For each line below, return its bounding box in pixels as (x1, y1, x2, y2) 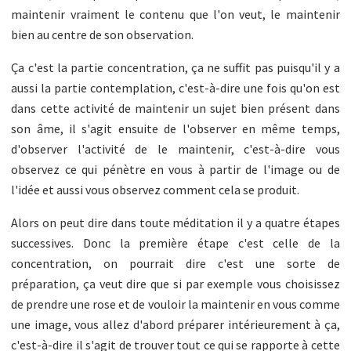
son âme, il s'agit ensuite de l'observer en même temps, (11, 120, 340, 136)
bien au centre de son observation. (11, 26, 194, 42)
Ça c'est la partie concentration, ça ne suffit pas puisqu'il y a (11, 59, 340, 75)
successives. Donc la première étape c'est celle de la (11, 234, 340, 251)
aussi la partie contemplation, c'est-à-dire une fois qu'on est (11, 79, 340, 96)
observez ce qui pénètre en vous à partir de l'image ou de (11, 161, 340, 177)
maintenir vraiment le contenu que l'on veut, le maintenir (11, 5, 340, 22)
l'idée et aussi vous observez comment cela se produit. (11, 181, 300, 197)
